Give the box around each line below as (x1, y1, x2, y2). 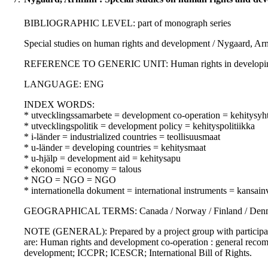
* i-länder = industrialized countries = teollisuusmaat (24, 132, 220, 142)
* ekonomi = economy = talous (24, 164, 141, 175)
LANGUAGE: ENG (24, 79, 104, 90)
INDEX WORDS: (24, 99, 95, 110)
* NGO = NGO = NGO (24, 175, 116, 185)
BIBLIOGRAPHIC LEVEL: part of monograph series (24, 18, 231, 29)
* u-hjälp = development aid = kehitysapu (24, 153, 181, 164)
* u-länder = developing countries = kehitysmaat (24, 142, 206, 153)
